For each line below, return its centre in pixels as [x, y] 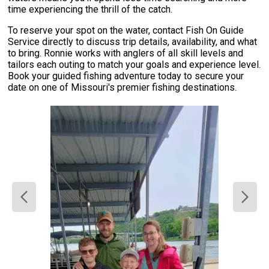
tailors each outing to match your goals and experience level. [134, 65]
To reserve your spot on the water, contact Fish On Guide [126, 31]
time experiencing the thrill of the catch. [90, 10]
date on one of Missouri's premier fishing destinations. [122, 88]
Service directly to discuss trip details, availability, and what [133, 42]
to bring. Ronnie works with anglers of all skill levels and [126, 53]
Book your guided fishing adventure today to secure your [126, 76]
